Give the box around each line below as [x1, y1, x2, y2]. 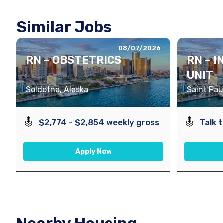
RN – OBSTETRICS [26, 53, 121, 67]
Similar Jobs [16, 17, 111, 37]
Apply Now [75, 147, 112, 156]
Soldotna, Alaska [26, 85, 88, 95]
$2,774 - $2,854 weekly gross [39, 117, 160, 128]
